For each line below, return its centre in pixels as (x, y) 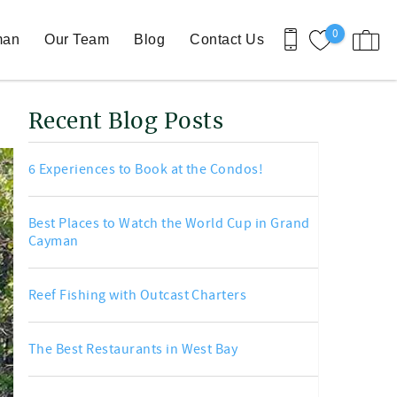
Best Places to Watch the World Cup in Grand (169, 223)
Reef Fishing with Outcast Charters (138, 295)
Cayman (54, 241)
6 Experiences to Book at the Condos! (146, 169)
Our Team (77, 39)
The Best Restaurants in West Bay (133, 349)
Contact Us (227, 39)
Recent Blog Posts (126, 122)
